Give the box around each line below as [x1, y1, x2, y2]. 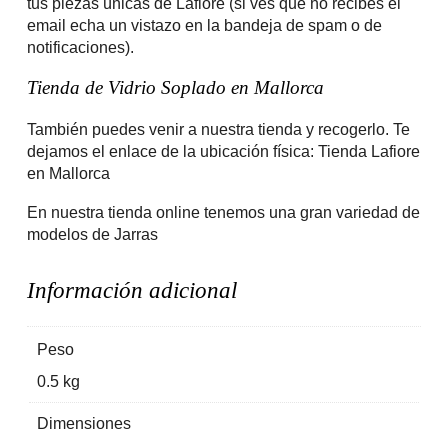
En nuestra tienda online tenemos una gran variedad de [26, 202, 420, 221]
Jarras [113, 224, 158, 243]
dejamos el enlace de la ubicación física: [26, 142, 318, 161]
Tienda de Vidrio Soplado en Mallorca [26, 77, 324, 99]
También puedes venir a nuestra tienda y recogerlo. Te [26, 120, 410, 139]
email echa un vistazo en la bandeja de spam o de [26, 16, 382, 35]
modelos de [26, 224, 114, 243]
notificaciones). [26, 38, 134, 57]
